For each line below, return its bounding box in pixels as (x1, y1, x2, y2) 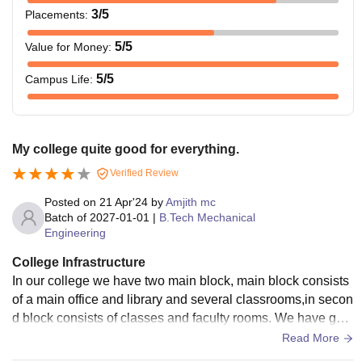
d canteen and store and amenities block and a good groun (12, 330, 347, 343)
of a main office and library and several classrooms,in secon (12, 293, 353, 306)
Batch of (44, 211, 86, 224)
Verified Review (107, 167, 179, 179)
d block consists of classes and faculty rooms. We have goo (12, 311, 351, 325)
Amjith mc (166, 196, 216, 208)
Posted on (44, 196, 99, 208)
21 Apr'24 (99, 196, 148, 208)
